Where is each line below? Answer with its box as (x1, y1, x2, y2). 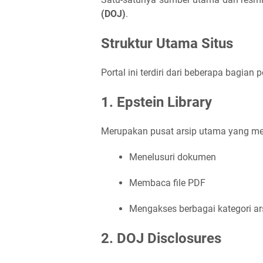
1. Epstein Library (101, 94, 212, 110)
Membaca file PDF (129, 177, 205, 188)
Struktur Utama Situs (101, 35, 233, 52)
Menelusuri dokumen (129, 151, 216, 163)
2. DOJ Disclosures (101, 230, 221, 247)
